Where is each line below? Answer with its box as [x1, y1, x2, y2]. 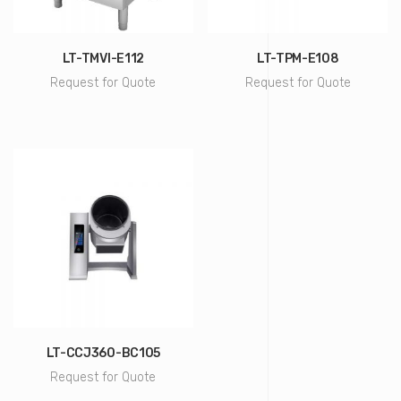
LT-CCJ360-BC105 [46, 346, 161, 362]
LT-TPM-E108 [256, 50, 339, 66]
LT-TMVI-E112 [62, 50, 145, 66]
